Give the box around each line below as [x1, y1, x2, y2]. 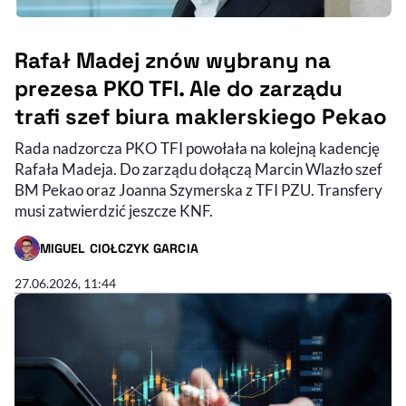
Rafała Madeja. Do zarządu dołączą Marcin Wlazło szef [14, 159, 382, 179]
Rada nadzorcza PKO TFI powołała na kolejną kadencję [14, 139, 380, 159]
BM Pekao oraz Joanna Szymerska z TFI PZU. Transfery [14, 180, 382, 200]
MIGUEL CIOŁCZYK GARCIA [40, 239, 198, 256]
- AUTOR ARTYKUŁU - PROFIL [14, 247, 186, 265]
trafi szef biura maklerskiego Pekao [14, 102, 387, 131]
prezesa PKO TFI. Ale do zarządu [14, 74, 343, 103]
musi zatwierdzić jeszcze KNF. [14, 201, 213, 221]
